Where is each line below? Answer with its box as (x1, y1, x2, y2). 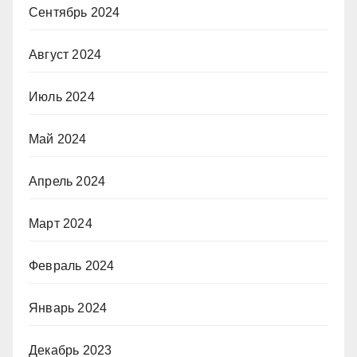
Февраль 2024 (29, 258, 115, 273)
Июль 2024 (29, 89, 95, 104)
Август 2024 (29, 47, 102, 61)
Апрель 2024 (29, 174, 106, 188)
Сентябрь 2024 (29, 5, 120, 19)
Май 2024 (29, 131, 87, 146)
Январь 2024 (29, 300, 108, 315)
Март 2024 (29, 216, 92, 230)
